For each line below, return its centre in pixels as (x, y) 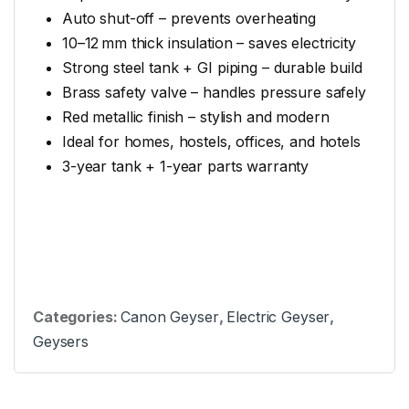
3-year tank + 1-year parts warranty (186, 167)
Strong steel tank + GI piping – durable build (212, 68)
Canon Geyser (170, 316)
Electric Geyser (278, 316)
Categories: (77, 316)
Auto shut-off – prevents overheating (189, 19)
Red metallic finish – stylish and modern (196, 117)
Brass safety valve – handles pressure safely (214, 93)
